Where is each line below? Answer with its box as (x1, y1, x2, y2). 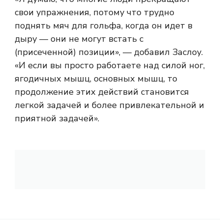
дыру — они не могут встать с (15, 33, 143, 45)
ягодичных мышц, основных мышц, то (15, 73, 177, 85)
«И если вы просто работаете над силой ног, (15, 59, 205, 72)
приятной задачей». (15, 112, 99, 125)
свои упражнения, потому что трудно (15, 6, 174, 19)
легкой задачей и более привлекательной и (15, 99, 204, 111)
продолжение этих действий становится (15, 86, 189, 98)
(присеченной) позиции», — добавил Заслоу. (15, 46, 203, 58)
